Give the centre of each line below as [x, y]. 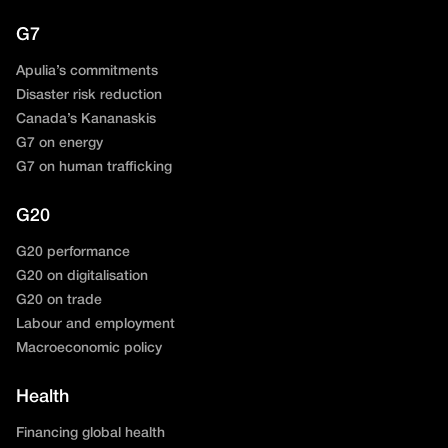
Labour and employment [95, 324]
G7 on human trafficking [94, 167]
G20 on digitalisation [82, 276]
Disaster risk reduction [89, 95]
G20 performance [73, 252]
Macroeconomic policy [89, 348]
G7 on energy [59, 143]
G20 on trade [59, 300]
